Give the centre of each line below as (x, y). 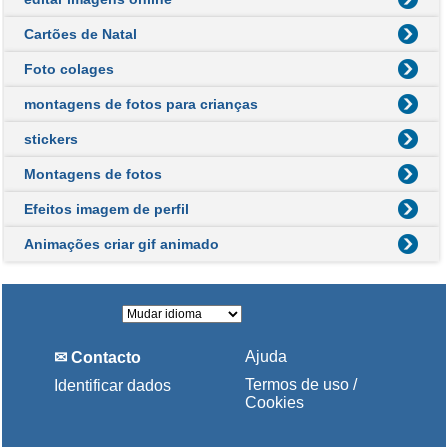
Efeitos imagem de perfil (106, 208)
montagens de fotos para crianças (140, 103)
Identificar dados (113, 385)
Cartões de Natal (80, 33)
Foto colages (68, 68)
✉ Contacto (98, 357)
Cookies (275, 402)
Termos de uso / (301, 384)
